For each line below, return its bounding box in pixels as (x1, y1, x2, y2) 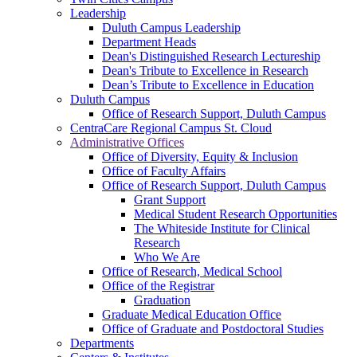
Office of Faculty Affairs (102, 163, 226, 178)
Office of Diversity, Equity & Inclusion (102, 149, 298, 163)
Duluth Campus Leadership (102, 20, 241, 34)
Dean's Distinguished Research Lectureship (102, 49, 320, 63)
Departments (70, 335, 134, 350)
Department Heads (102, 34, 196, 49)
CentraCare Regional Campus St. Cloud (70, 120, 272, 135)
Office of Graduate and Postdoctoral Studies (102, 321, 324, 335)
